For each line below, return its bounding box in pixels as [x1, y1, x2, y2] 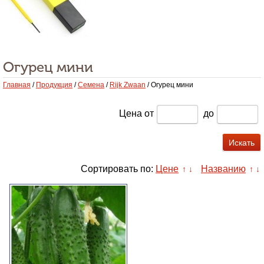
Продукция [36, 81, 72, 89]
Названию [201, 164, 246, 174]
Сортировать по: [81, 164, 153, 174]
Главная [3, 81, 31, 89]
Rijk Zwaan [110, 81, 146, 89]
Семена [78, 81, 104, 89]
